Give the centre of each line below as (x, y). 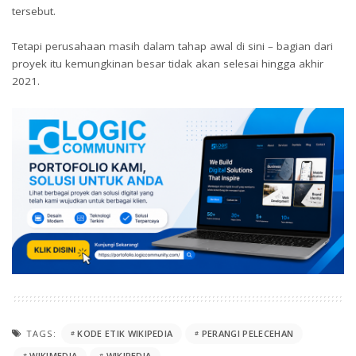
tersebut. (34, 11)
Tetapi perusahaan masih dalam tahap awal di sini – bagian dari (172, 46)
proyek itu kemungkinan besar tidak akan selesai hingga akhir (168, 64)
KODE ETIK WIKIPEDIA (125, 334)
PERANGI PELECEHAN (248, 334)
